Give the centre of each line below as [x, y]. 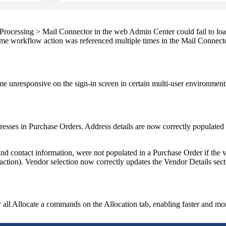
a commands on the [71, 204]
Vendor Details [188, 161]
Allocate [25, 204]
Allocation [121, 204]
